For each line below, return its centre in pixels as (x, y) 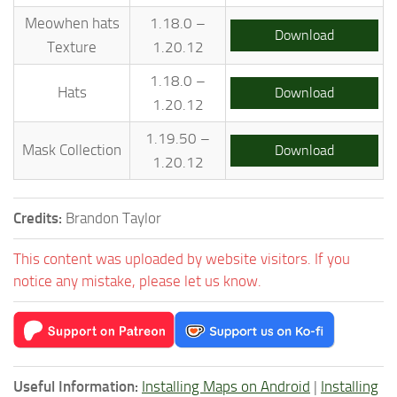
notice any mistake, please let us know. (137, 280)
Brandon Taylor (113, 218)
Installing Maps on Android (226, 386)
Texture (72, 47)
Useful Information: (76, 386)
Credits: (39, 218)
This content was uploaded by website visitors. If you (182, 258)
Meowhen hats (72, 23)
